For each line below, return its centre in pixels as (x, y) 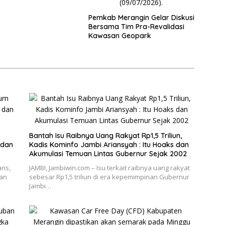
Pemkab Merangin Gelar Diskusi (141, 18)
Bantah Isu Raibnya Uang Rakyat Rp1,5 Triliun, (105, 136)
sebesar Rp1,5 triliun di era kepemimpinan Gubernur (109, 177)
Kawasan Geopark (120, 36)
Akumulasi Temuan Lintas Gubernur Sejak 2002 (108, 154)
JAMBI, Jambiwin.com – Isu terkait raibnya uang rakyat (109, 168)
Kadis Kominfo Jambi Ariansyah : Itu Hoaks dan (109, 145)
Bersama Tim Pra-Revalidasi (136, 27)
